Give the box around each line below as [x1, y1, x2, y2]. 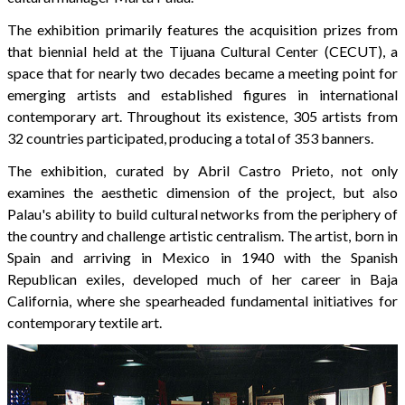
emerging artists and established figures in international [7, 85, 398, 103]
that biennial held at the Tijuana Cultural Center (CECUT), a [7, 42, 398, 60]
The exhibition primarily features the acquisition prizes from [7, 20, 398, 38]
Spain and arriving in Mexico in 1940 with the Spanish [7, 248, 398, 266]
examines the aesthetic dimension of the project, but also [7, 183, 398, 201]
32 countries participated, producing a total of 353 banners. [7, 128, 373, 146]
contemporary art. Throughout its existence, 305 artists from [7, 107, 398, 125]
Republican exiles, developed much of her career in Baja [7, 269, 398, 287]
